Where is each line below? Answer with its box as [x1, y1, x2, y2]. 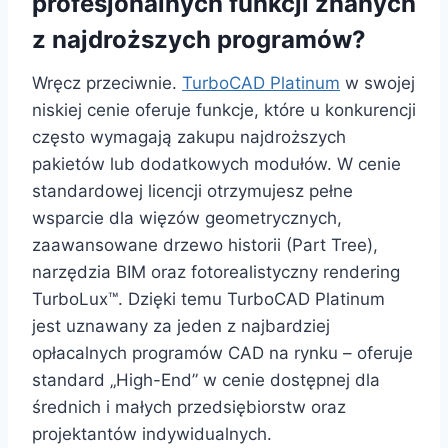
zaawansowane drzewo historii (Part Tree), [32, 235, 378, 256]
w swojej [340, 73, 415, 94]
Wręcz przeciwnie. [32, 73, 182, 94]
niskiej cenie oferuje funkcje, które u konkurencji [32, 100, 416, 121]
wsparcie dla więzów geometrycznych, [32, 208, 342, 229]
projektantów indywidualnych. [32, 424, 272, 445]
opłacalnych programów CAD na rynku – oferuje [32, 343, 413, 364]
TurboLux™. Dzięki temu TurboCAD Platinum [32, 289, 385, 310]
